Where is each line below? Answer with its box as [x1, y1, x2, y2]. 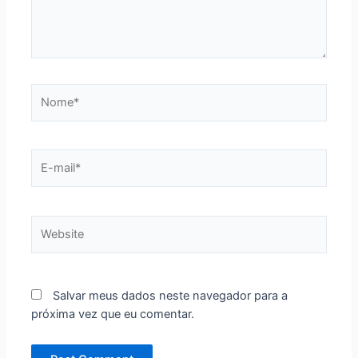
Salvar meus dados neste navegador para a [53, 288, 288, 304]
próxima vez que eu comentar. [31, 307, 195, 322]
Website [30, 216, 74, 231]
